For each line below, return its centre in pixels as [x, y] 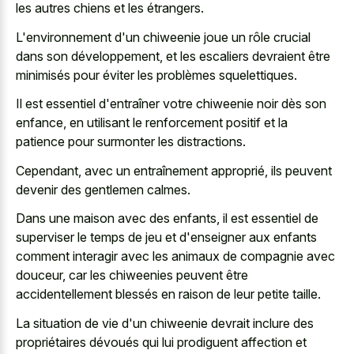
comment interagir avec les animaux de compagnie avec [175, 256]
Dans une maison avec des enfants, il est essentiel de [167, 218]
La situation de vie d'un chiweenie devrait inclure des [165, 323]
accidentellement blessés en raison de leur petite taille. [168, 294]
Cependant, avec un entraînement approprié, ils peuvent [174, 170]
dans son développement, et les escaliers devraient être [173, 56]
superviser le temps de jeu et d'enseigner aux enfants [166, 237]
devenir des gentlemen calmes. [103, 189]
